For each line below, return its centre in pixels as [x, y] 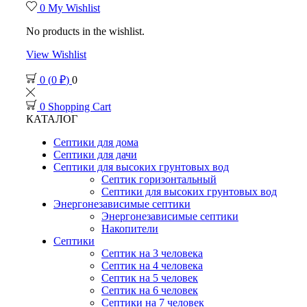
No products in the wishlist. [85, 31]
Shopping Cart [79, 107]
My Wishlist [74, 8]
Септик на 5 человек [150, 278]
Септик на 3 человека [152, 253]
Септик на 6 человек [150, 290]
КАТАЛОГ [52, 119]
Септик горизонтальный [159, 179]
